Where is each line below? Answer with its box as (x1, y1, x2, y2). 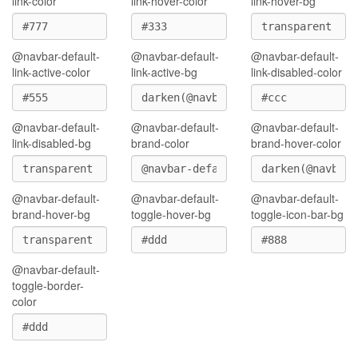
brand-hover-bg (12, 206, 90, 222)
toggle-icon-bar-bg (250, 206, 344, 222)
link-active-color (12, 64, 90, 80)
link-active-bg (131, 64, 198, 80)
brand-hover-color (250, 135, 341, 151)
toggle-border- (12, 277, 84, 293)
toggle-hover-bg (131, 206, 212, 222)
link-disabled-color (250, 64, 342, 80)
